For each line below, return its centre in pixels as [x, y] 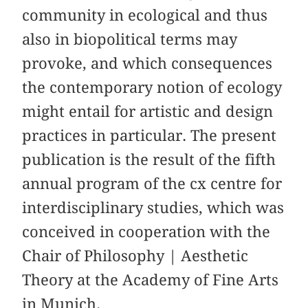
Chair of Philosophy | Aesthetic [135, 256]
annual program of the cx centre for [152, 184]
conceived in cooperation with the [146, 232]
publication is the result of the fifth [149, 160]
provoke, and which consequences [147, 64]
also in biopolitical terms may [130, 40]
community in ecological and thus [145, 15]
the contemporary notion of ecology [152, 88]
